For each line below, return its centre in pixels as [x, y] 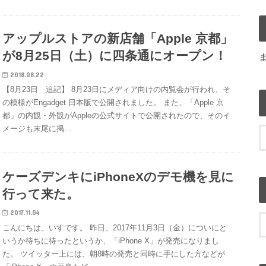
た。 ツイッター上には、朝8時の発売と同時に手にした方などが [114, 254]
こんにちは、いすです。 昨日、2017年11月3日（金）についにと [115, 227]
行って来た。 [41, 194]
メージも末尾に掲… [37, 129]
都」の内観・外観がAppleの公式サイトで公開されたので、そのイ [117, 116]
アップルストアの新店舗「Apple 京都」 [118, 39]
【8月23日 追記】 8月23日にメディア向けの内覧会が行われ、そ [117, 90]
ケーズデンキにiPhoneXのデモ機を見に [118, 176]
